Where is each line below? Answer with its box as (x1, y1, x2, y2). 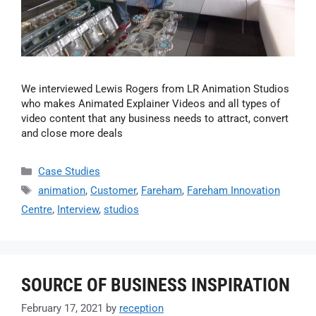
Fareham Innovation (187, 183, 280, 197)
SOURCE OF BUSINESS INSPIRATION (21, 274, 290, 296)
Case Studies (38, 164, 100, 178)
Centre (21, 202, 52, 216)
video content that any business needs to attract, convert (21, 111, 288, 125)
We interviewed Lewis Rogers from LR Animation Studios (21, 82, 289, 95)
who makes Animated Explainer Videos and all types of (21, 97, 280, 110)
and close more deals (21, 126, 123, 140)
